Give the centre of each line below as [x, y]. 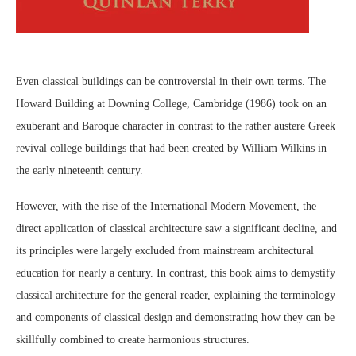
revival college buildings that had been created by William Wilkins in [171, 149]
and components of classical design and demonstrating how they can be [175, 318]
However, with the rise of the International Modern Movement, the [166, 207]
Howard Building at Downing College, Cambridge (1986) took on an [171, 104]
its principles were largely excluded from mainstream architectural [165, 251]
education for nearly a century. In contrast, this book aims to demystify [176, 273]
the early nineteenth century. [79, 171]
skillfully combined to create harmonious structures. [133, 340]
